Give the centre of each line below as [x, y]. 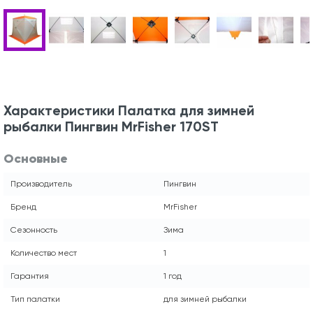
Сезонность [34, 230]
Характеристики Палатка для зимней [129, 110]
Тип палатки [35, 299]
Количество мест [44, 253]
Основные [36, 158]
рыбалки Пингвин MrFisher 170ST [111, 126]
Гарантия [30, 276]
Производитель [41, 183]
